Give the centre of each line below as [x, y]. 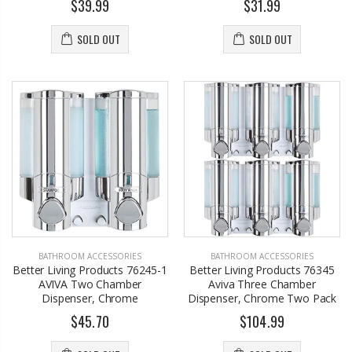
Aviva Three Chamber [262, 284]
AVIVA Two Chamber [90, 284]
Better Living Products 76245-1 [90, 270]
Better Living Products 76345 [262, 270]
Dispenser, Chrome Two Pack [262, 299]
